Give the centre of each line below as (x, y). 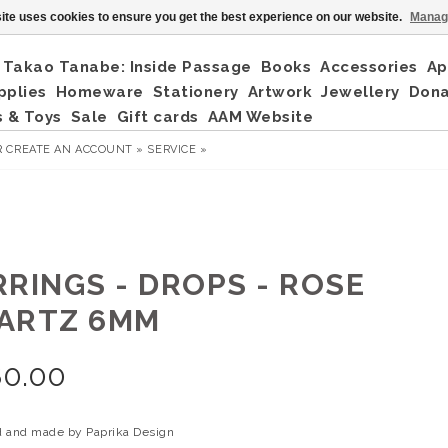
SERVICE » (177, 149)
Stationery (195, 92)
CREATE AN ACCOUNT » (75, 149)
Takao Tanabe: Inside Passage (127, 67)
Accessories (369, 67)
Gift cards (157, 117)
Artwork (279, 92)
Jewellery (360, 92)
